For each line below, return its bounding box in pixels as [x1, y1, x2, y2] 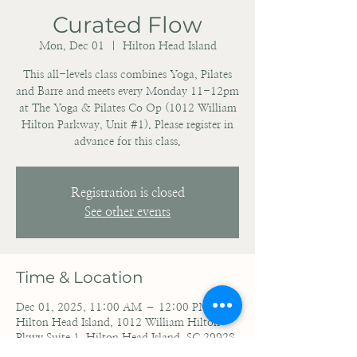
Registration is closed [70, 186, 185, 199]
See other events [84, 206, 171, 218]
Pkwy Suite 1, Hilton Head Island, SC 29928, [16, 332, 238, 343]
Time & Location [16, 268, 143, 287]
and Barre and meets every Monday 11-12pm [16, 86, 239, 97]
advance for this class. [74, 136, 181, 147]
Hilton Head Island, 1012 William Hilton [16, 317, 220, 328]
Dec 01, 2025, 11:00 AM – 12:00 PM [16, 302, 210, 313]
